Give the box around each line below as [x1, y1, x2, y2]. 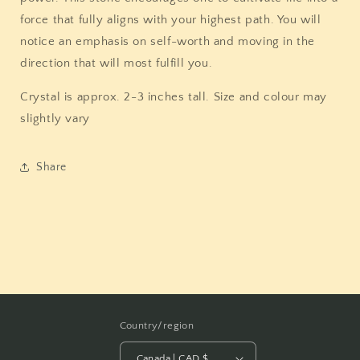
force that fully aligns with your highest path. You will [20, 13, 321, 27]
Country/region [119, 320, 194, 332]
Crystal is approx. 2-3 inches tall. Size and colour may [20, 90, 328, 104]
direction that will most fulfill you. [20, 56, 216, 71]
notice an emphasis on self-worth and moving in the [20, 35, 316, 49]
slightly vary [20, 112, 90, 126]
